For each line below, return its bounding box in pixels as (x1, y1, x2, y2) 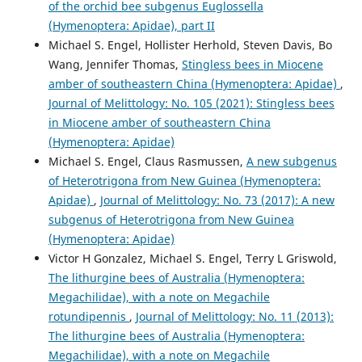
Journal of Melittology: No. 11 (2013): (135, 309, 334, 325)
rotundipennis (48, 309, 129, 325)
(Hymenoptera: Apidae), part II (48, 18, 215, 34)
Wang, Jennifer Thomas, (48, 57, 182, 73)
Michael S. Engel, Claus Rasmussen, (48, 154, 246, 170)
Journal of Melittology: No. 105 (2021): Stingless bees (48, 95, 335, 112)
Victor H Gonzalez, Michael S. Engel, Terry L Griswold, (48, 250, 337, 267)
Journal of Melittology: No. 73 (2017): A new (99, 192, 335, 208)
